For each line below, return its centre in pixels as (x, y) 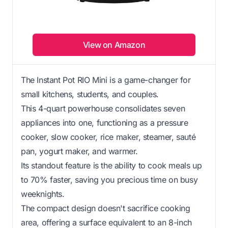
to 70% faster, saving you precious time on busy (109, 179)
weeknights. (43, 194)
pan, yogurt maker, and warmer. (80, 151)
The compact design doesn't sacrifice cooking (106, 208)
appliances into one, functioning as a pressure (105, 122)
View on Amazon (114, 45)
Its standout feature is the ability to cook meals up (111, 165)
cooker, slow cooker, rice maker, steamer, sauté (108, 137)
